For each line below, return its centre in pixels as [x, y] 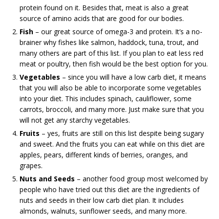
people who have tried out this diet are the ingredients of [109, 189]
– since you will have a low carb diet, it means [134, 77]
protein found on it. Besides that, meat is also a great [104, 8]
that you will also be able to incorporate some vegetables [110, 88]
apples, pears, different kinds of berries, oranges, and [104, 155]
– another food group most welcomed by [142, 179]
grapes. [31, 165]
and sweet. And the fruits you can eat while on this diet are [112, 144]
